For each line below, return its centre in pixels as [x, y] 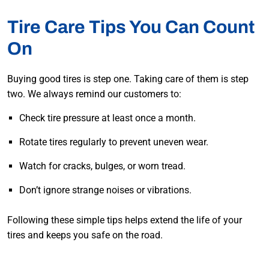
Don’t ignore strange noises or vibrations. [105, 190]
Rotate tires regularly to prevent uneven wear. [114, 142]
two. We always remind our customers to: [94, 94]
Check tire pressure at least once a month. [107, 118]
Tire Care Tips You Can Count [131, 27]
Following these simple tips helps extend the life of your [125, 220]
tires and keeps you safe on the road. [85, 235]
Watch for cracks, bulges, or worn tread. [102, 166]
